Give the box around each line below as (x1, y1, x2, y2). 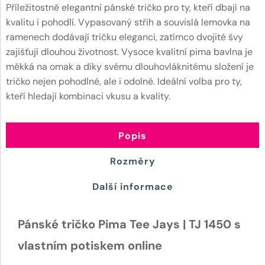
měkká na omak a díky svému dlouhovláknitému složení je (6, 60, 254, 73)
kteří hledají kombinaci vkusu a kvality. (6, 89, 170, 102)
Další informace (92, 180, 173, 193)
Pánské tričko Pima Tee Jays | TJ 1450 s (18, 216, 241, 232)
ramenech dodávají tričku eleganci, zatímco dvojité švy (6, 30, 243, 43)
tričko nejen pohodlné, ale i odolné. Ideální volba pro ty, (6, 75, 242, 88)
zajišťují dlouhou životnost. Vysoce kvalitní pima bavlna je (6, 45, 253, 58)
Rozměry (109, 154, 156, 167)
